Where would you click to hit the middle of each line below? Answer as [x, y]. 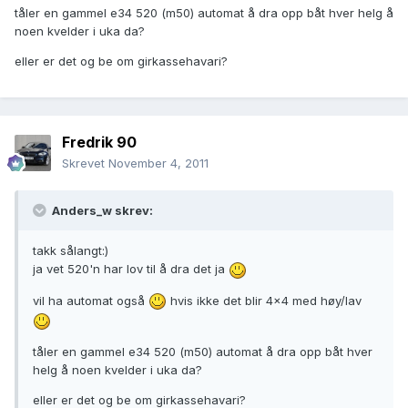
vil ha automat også [91, 300]
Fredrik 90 [99, 143]
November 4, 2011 [158, 163]
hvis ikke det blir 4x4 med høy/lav [264, 300]
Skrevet [85, 163]
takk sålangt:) [71, 251]
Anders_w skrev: [101, 211]
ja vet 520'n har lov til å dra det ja [131, 269]
